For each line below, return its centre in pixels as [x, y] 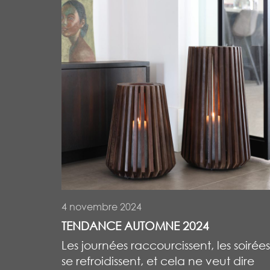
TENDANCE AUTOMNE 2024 [135, 225]
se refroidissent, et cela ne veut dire [158, 260]
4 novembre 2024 [102, 206]
